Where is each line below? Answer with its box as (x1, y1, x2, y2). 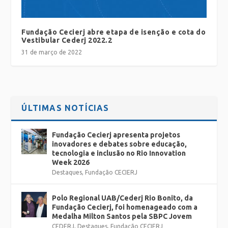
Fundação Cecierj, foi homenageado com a (52, 203, 198, 212)
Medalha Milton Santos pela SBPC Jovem (52, 212, 192, 221)
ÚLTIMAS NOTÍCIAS (21, 103, 109, 113)
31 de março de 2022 (21, 49, 82, 56)
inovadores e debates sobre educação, (52, 140, 187, 149)
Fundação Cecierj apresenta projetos (52, 131, 181, 139)
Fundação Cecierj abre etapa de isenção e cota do (21, 28, 206, 37)
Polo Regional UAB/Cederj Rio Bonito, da (52, 194, 193, 203)
